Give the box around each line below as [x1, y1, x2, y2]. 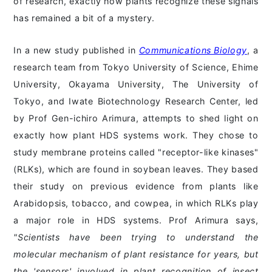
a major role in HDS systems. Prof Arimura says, [13, 215, 259, 226]
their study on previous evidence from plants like [13, 181, 259, 192]
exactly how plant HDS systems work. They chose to [13, 130, 259, 141]
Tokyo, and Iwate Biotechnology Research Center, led [13, 96, 259, 107]
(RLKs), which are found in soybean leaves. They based [13, 164, 259, 175]
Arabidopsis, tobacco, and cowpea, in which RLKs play [13, 198, 259, 209]
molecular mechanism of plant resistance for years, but [13, 249, 259, 260]
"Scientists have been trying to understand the [13, 232, 259, 243]
